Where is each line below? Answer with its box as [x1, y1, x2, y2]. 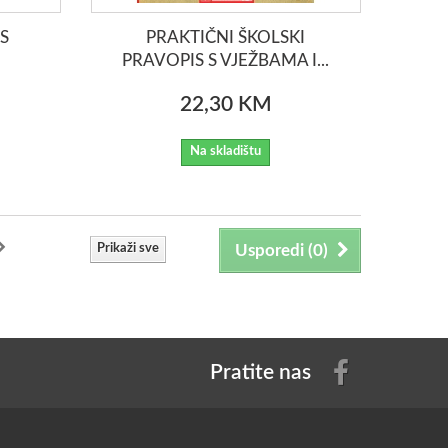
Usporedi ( [235, 241, 313, 259]
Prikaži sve [97, 241, 159, 255]
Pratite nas [210, 361, 311, 383]
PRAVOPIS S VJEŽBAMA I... [122, 51, 330, 69]
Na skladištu [190, 144, 262, 158]
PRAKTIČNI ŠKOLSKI [146, 28, 306, 46]
